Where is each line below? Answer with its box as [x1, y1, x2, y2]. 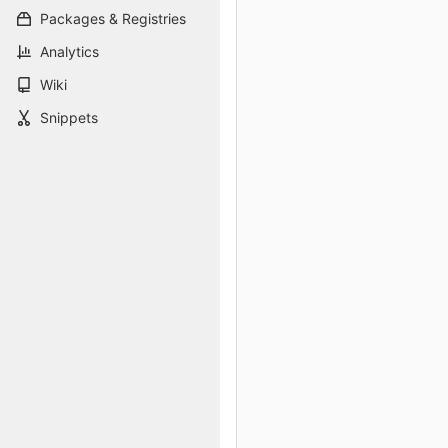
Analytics [40, 43, 99, 60]
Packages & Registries [40, 10, 186, 27]
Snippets [40, 109, 98, 126]
